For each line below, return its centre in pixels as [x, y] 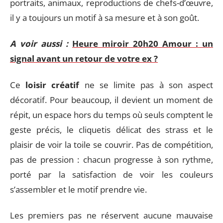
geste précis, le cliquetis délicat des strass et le [111, 129]
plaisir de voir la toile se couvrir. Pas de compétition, [111, 144]
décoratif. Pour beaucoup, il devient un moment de [111, 100]
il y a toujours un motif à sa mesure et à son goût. [105, 17]
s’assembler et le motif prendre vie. [78, 189]
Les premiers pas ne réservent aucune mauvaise [111, 215]
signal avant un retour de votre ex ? [84, 58]
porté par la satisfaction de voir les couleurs [111, 174]
